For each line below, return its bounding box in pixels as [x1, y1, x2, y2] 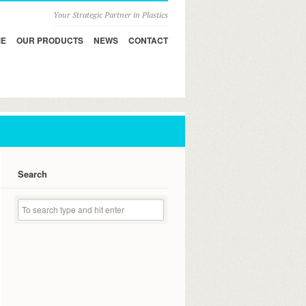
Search [18, 167, 47, 180]
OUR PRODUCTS [16, 34, 83, 46]
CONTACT [128, 34, 168, 46]
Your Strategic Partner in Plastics [53, 10, 168, 20]
